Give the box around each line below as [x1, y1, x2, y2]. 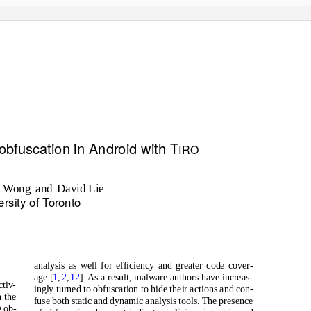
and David [35, 181, 86, 195]
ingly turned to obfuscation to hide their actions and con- [33, 283, 253, 294]
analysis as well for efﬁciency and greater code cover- [33, 260, 253, 271]
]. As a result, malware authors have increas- [80, 271, 253, 283]
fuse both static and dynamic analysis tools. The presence [33, 295, 253, 306]
